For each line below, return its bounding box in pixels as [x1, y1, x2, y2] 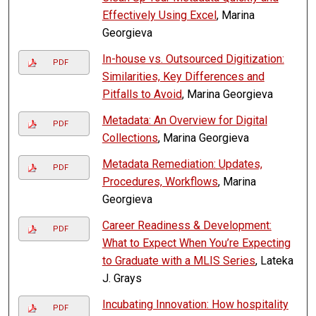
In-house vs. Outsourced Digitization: [102, 52, 284, 66]
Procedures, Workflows [102, 175, 218, 189]
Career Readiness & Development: [102, 219, 272, 233]
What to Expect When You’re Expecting [102, 236, 291, 250]
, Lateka [255, 254, 293, 268]
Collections [102, 131, 158, 145]
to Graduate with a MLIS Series [102, 254, 255, 268]
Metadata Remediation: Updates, [102, 157, 262, 171]
